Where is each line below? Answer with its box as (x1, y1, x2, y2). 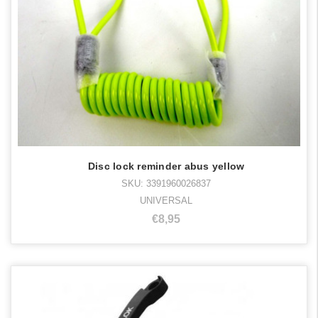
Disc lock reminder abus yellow (87, 160, 245, 172)
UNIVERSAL (140, 195, 192, 207)
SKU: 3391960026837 (121, 178, 211, 190)
